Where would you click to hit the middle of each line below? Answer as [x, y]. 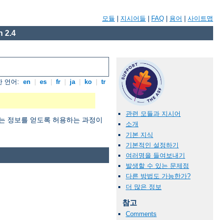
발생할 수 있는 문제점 [157, 166]
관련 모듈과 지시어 [153, 114]
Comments [141, 214]
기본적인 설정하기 [152, 145]
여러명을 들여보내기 [155, 155]
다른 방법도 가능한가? [158, 176]
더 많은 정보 [144, 187]
